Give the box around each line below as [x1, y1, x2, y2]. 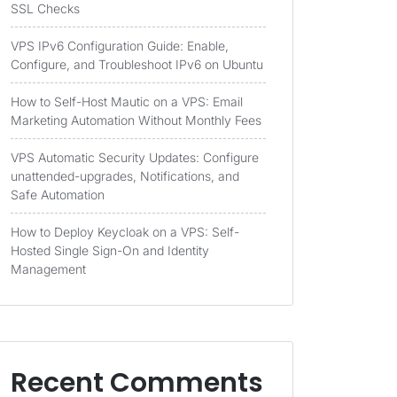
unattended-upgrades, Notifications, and [11, 168, 239, 183]
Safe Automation [11, 187, 105, 202]
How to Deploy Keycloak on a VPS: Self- [11, 224, 239, 239]
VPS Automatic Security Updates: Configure [11, 150, 259, 165]
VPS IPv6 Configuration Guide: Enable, [11, 38, 229, 53]
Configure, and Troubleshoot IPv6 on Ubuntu [11, 57, 263, 72]
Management [11, 261, 86, 276]
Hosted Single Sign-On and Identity [11, 243, 209, 258]
